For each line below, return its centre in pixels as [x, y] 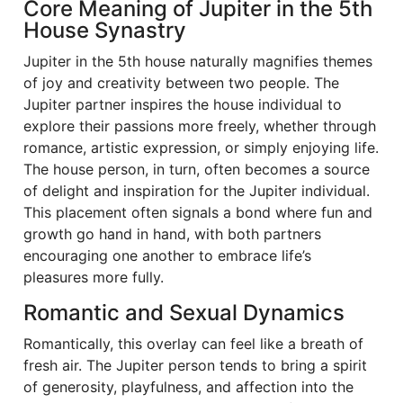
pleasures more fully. [94, 277]
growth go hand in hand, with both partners [172, 234]
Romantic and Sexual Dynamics [184, 313]
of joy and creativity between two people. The [181, 83]
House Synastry [105, 30]
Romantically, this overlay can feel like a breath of [193, 344]
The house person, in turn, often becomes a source [197, 169]
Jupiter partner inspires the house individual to [183, 104]
